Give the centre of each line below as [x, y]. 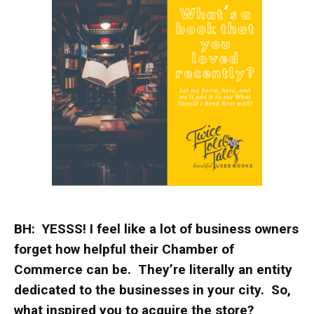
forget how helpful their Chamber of [124, 249]
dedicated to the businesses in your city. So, [152, 289]
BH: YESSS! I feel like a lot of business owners [156, 228]
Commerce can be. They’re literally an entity [153, 269]
